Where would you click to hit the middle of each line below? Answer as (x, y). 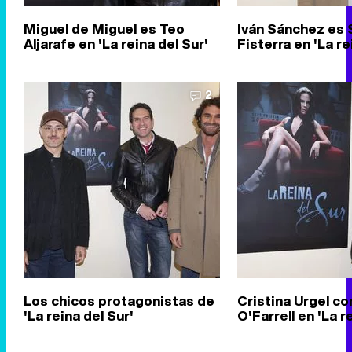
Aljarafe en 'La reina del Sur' (116, 44)
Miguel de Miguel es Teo (104, 29)
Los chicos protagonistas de (119, 301)
